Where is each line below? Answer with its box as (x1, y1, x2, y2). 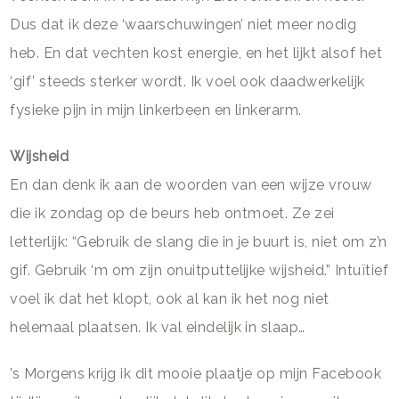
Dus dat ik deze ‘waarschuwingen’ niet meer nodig (10, 15, 357, 33)
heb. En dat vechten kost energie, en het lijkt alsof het (10, 44, 383, 61)
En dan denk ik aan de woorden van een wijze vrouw (10, 175, 372, 193)
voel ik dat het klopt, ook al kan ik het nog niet (10, 289, 330, 307)
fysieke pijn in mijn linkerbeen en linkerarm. (10, 101, 302, 118)
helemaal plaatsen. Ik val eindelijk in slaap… (10, 318, 305, 336)
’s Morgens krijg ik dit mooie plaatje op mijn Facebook (10, 364, 382, 382)
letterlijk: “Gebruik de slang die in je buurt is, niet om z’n (10, 232, 387, 250)
